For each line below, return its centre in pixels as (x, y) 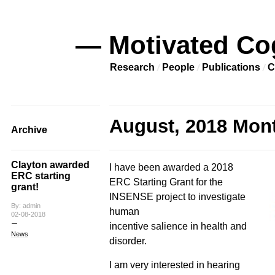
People (178, 67)
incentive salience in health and (178, 226)
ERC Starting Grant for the (166, 182)
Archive (29, 130)
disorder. (128, 241)
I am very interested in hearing (174, 265)
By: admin (25, 206)
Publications (231, 67)
